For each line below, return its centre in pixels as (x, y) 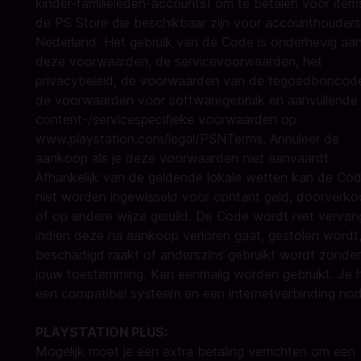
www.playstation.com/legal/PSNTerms (149, 139)
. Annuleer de (301, 139)
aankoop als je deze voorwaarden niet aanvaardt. (184, 158)
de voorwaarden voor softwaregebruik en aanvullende (197, 100)
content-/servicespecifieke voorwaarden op (166, 119)
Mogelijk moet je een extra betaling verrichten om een (195, 351)
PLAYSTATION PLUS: (102, 332)
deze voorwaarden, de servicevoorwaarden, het (179, 61)
